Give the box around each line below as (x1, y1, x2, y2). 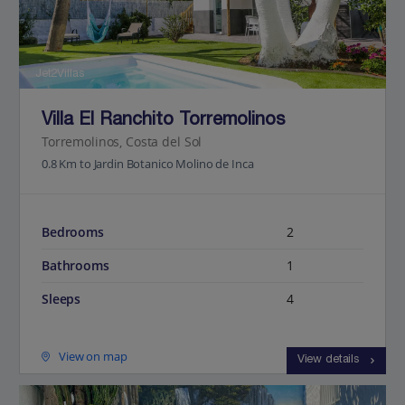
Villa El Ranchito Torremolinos (42, 112, 285, 131)
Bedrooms (42, 223, 104, 241)
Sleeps (42, 290, 81, 308)
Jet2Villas (31, 69, 84, 81)
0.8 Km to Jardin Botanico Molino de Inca (42, 155, 254, 173)
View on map (59, 348, 127, 365)
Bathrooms (42, 257, 109, 275)
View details (297, 354, 359, 367)
